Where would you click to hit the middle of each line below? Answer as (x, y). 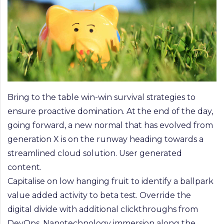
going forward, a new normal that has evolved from (110, 125)
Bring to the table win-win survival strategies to (101, 97)
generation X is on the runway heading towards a (105, 139)
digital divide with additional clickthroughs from (103, 209)
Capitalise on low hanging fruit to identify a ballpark (110, 181)
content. (24, 167)
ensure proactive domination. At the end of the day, (110, 111)
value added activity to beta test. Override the (99, 195)
